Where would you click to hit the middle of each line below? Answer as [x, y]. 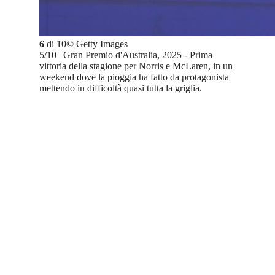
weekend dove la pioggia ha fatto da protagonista [134, 77]
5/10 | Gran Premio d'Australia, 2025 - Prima [126, 55]
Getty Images [102, 44]
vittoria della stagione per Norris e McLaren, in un [136, 66]
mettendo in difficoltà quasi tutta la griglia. [121, 88]
